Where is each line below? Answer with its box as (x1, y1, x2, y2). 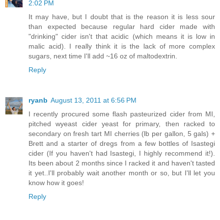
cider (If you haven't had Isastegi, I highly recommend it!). (28, 149, 215, 157)
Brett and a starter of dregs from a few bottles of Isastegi (28, 139, 215, 147)
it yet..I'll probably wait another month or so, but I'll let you (28, 168, 215, 177)
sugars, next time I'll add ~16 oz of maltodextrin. (28, 52, 177, 60)
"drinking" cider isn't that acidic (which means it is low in (28, 32, 215, 40)
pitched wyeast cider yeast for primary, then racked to (28, 119, 215, 128)
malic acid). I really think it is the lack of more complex (28, 42, 215, 50)
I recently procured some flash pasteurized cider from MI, (28, 110, 215, 118)
